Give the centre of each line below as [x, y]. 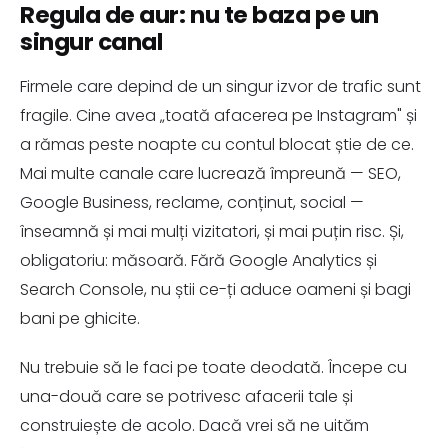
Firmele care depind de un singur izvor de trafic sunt [220, 86]
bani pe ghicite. [80, 318]
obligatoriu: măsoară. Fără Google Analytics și [198, 260]
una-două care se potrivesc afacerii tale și [186, 396]
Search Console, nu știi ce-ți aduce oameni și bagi [215, 289]
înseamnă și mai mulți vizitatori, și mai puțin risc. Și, [212, 231]
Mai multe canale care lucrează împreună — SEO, [210, 173]
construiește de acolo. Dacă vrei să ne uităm [194, 425]
